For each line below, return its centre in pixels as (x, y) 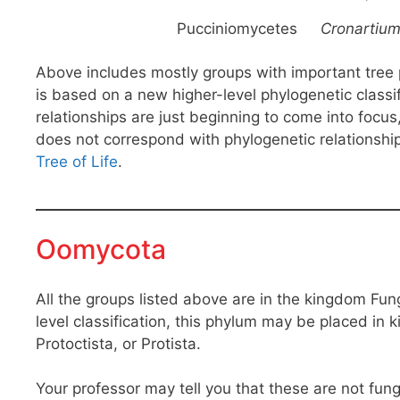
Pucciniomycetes (237, 28)
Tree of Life (77, 161)
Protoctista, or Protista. (118, 343)
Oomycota (101, 250)
